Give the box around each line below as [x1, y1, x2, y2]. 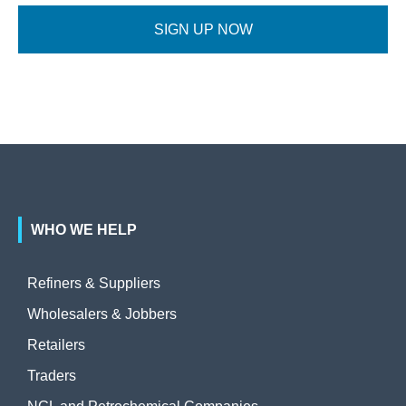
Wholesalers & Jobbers [27, 306, 177, 322]
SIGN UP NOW [153, 22, 253, 37]
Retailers [27, 337, 85, 353]
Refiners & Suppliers [27, 275, 160, 291]
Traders [27, 368, 76, 383]
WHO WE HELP [31, 222, 137, 237]
